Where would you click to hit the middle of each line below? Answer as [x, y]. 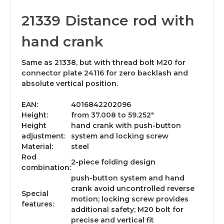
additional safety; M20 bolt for [127, 210]
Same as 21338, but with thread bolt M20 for [103, 63]
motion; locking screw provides [130, 199]
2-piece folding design [113, 162]
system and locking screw [120, 136]
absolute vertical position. [70, 84]
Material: [37, 147]
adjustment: [43, 136]
